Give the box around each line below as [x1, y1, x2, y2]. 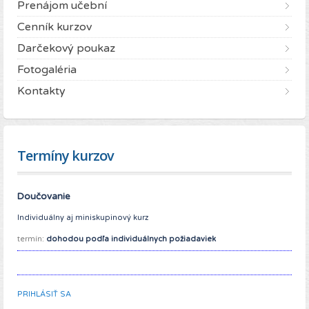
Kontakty [17, 84, 66, 99]
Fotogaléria [17, 63, 77, 77]
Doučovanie [17, 191, 70, 203]
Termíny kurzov [17, 146, 114, 166]
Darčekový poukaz [17, 41, 115, 56]
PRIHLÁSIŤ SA [17, 290, 71, 299]
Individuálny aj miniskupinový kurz [17, 213, 148, 223]
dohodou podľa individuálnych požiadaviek [46, 235, 216, 244]
